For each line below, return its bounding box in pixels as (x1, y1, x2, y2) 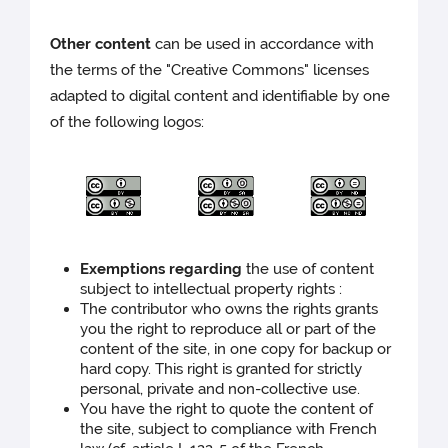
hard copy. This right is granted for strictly (80, 359, 363, 378)
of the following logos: (50, 113, 205, 132)
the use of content (242, 259, 375, 278)
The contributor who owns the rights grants (80, 299, 379, 318)
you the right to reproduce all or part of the (80, 319, 377, 338)
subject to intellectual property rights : (80, 279, 343, 298)
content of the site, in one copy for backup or (80, 339, 392, 358)
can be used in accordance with (155, 35, 375, 54)
